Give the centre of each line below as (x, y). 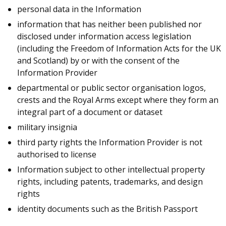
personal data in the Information (79, 9)
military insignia (47, 127)
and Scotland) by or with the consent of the (98, 61)
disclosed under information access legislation (104, 36)
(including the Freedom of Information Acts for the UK (119, 48)
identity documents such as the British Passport (107, 209)
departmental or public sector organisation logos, (111, 88)
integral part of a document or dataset (90, 112)
